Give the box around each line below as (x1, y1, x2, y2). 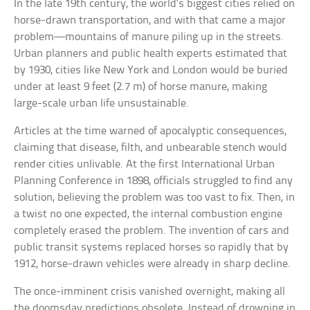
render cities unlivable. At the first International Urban (14, 158, 275, 170)
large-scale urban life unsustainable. (14, 97, 190, 109)
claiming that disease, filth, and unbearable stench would (14, 141, 288, 154)
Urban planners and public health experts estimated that (14, 47, 288, 60)
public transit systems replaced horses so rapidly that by (14, 241, 289, 253)
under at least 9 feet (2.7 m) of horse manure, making (14, 80, 268, 93)
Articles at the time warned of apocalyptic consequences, (14, 125, 287, 137)
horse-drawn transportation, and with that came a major (14, 14, 286, 26)
